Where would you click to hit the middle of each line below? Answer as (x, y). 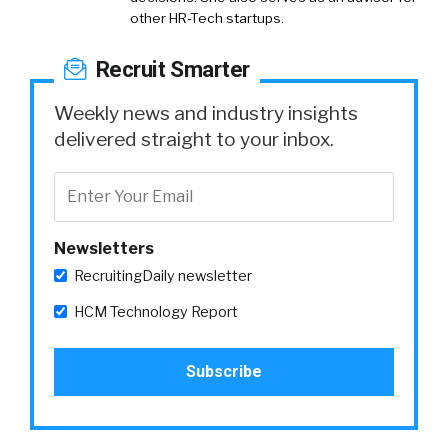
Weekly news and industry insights (206, 112)
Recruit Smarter (170, 68)
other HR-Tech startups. (207, 17)
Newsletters (104, 248)
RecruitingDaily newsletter (163, 275)
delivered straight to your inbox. (194, 138)
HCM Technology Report (156, 311)
